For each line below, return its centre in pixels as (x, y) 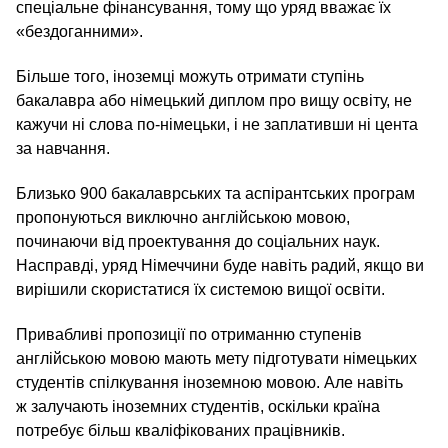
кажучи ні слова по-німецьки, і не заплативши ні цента (217, 125)
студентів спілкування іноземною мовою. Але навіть (209, 383)
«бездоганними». (79, 32)
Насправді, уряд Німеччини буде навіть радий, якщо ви (220, 266)
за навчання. (63, 149)
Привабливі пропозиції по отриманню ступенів (189, 335)
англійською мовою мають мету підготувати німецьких (216, 359)
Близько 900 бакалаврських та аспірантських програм (215, 194)
